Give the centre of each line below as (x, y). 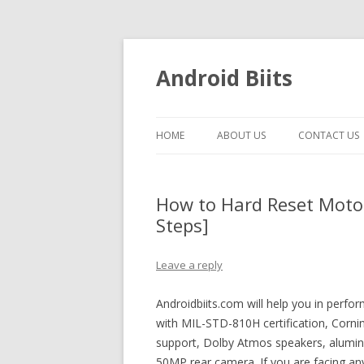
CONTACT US (329, 135)
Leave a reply (189, 265)
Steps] (182, 225)
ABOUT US (241, 135)
